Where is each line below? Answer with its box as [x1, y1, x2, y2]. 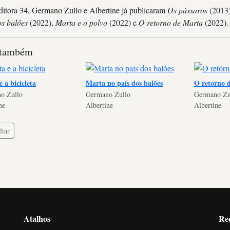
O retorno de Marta [139, 17, 203, 28]
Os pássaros [167, 5, 207, 15]
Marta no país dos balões [86, 78, 163, 89]
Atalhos [24, 213, 50, 225]
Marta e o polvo [55, 17, 107, 28]
